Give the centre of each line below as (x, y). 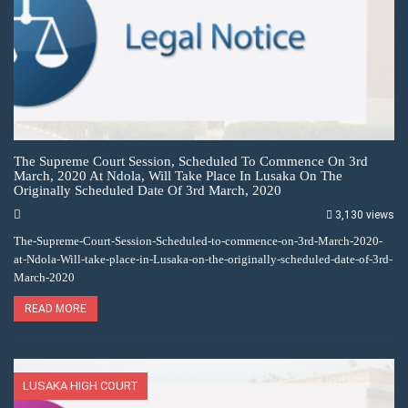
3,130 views (365, 214)
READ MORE (56, 308)
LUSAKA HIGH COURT (81, 385)
